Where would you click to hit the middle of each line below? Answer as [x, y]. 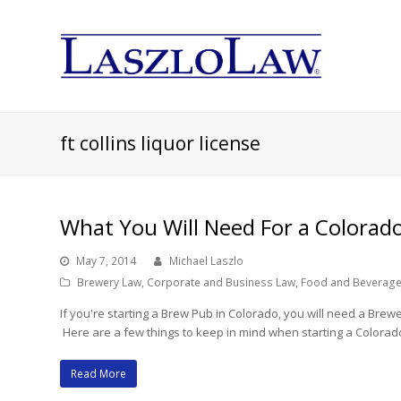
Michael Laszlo [207, 261]
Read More [99, 373]
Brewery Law [110, 282]
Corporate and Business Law [222, 282]
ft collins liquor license [161, 143]
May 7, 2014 [107, 261]
